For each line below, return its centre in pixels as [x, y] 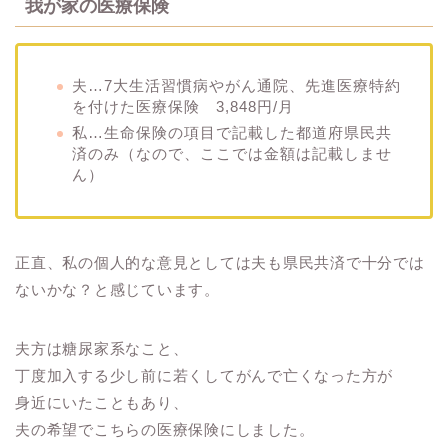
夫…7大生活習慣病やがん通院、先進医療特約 [236, 86]
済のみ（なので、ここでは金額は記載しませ [232, 154]
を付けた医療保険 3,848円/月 [183, 107]
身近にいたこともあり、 [102, 403]
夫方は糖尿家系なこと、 [102, 349]
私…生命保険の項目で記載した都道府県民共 [232, 133]
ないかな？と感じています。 [117, 290]
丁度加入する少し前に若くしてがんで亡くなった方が [204, 376]
